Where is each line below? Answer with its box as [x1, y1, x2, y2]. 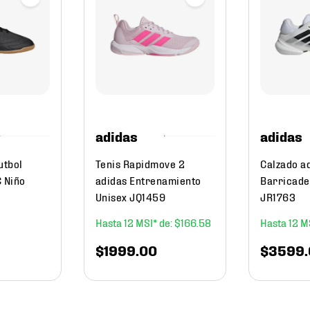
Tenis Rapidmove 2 [95, 156, 185, 170]
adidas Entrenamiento [95, 173, 201, 187]
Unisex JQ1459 [95, 190, 166, 203]
